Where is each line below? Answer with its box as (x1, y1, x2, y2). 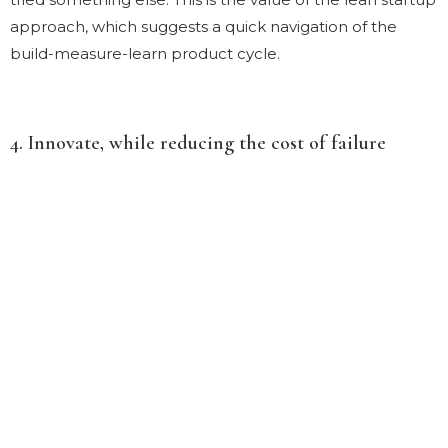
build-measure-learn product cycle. (10, 43, 280, 63)
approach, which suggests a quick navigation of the (10, 16, 397, 36)
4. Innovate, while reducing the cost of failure (10, 130, 386, 155)
